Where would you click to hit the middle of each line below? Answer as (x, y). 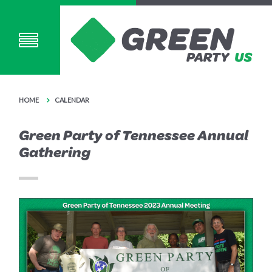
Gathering (55, 152)
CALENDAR (72, 100)
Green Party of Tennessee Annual (134, 135)
